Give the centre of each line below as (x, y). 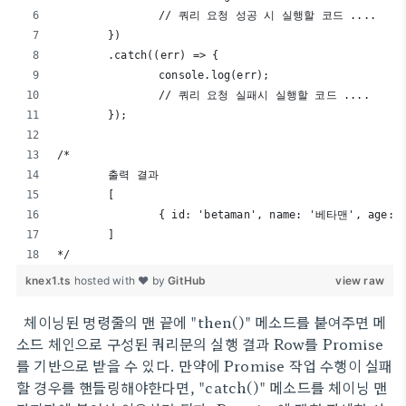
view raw (360, 280)
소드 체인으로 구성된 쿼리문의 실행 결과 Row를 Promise (200, 343)
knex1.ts (50, 280)
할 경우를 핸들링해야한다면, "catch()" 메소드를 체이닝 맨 (202, 387)
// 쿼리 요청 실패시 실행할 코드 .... (264, 95)
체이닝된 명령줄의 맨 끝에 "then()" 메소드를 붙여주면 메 (202, 322)
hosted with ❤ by (121, 280)
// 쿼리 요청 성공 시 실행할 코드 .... (267, 15)
